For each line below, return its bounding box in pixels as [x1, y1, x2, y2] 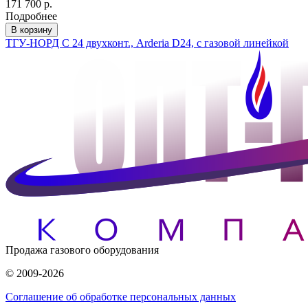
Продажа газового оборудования [5, 244, 159, 256]
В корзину [11, 25, 52, 36]
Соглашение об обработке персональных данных [5, 291, 236, 303]
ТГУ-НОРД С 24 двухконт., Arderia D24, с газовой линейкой [5, 37, 289, 49]
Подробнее [5, 10, 57, 23]
